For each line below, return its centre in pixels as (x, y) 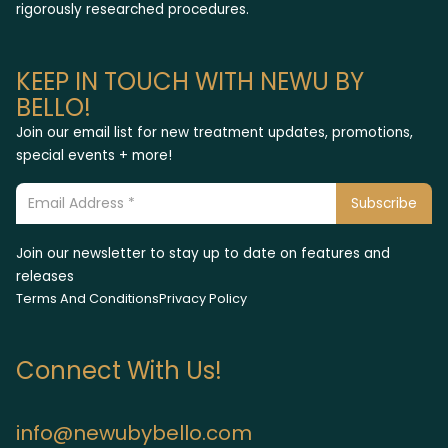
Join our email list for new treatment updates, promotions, (214, 132)
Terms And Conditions (87, 298)
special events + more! (94, 155)
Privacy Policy (203, 298)
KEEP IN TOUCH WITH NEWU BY (190, 81)
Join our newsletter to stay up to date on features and (203, 253)
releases (45, 276)
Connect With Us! (119, 370)
